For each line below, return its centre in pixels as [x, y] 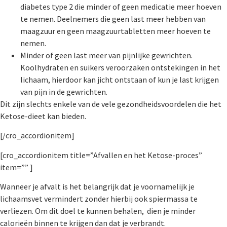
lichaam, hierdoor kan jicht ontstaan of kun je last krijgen [120, 79]
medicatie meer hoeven [181, 6]
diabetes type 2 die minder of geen [80, 6]
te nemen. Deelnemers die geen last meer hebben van [113, 18]
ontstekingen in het [186, 67]
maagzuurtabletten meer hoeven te [148, 31]
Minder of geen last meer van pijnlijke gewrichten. [106, 55]
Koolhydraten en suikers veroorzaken [86, 67]
